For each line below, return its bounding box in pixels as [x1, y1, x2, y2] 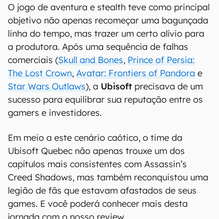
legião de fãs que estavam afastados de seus [8, 185, 197, 196]
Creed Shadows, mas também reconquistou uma [8, 172, 208, 183]
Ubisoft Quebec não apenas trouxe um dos [8, 145, 185, 156]
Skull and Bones [58, 54, 123, 66]
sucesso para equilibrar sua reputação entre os [8, 94, 203, 105]
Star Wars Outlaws [8, 81, 86, 92]
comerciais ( [8, 54, 58, 66]
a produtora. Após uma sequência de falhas [8, 41, 188, 52]
